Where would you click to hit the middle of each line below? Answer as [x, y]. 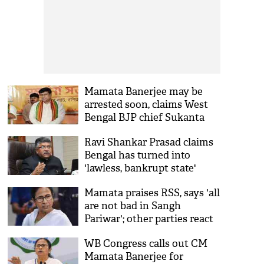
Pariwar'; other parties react [149, 219]
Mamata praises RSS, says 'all [152, 193]
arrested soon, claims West [146, 105]
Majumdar [109, 131]
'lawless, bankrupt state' [141, 168]
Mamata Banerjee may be [144, 92]
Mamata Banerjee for [134, 257]
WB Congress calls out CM [146, 244]
